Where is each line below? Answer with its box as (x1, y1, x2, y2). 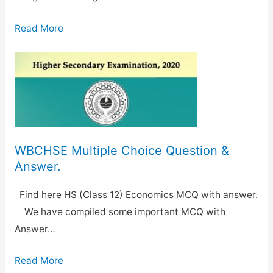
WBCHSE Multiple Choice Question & (14, 143, 229, 158)
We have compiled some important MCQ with (14, 205, 225, 218)
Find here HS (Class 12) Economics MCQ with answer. (14, 188, 258, 200)
